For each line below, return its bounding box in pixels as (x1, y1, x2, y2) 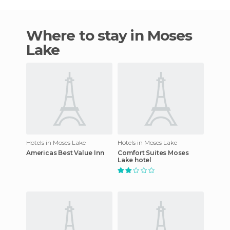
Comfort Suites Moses (118, 148, 189, 157)
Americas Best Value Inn (26, 148, 104, 157)
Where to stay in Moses (26, 26, 43, 44)
